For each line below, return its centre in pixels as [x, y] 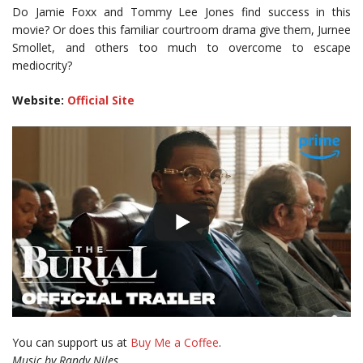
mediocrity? [42, 66]
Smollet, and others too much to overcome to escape [181, 48]
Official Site [101, 100]
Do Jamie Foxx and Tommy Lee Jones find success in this [181, 12]
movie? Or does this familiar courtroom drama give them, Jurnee [181, 30]
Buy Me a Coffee [175, 343]
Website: [40, 100]
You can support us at [71, 343]
